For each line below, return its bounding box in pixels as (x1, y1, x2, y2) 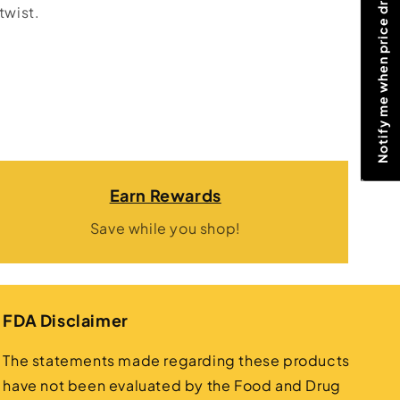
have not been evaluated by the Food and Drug (3, 376, 341, 395)
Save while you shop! (89, 219, 241, 237)
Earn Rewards (109, 185, 221, 205)
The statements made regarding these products (3, 351, 350, 370)
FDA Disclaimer (3, 310, 129, 330)
